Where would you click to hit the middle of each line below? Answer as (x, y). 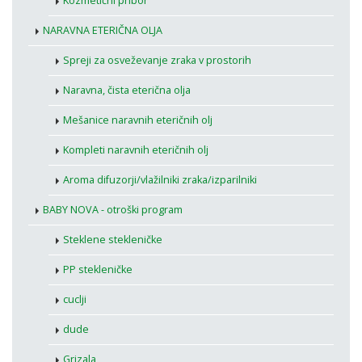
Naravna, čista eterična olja (127, 90)
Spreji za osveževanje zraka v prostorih (157, 61)
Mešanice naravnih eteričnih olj (138, 120)
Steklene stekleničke (113, 240)
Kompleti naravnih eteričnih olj (136, 150)
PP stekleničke (98, 270)
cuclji (75, 300)
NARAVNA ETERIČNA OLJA (103, 31)
